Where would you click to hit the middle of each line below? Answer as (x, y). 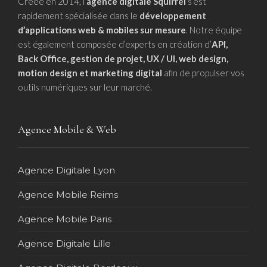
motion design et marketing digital (90, 72)
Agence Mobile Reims (68, 194)
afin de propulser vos (203, 72)
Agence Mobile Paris (65, 219)
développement (173, 15)
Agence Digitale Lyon (66, 170)
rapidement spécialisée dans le (79, 15)
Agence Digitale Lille (64, 243)
